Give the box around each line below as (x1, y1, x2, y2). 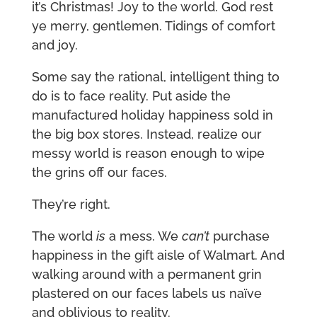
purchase (209, 229, 270, 244)
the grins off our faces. (31, 165, 167, 180)
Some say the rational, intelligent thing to (31, 69, 279, 85)
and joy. (31, 38, 78, 53)
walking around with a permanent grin (31, 267, 262, 282)
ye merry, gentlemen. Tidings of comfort (31, 18, 275, 34)
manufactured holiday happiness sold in (31, 108, 273, 123)
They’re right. (31, 197, 110, 212)
